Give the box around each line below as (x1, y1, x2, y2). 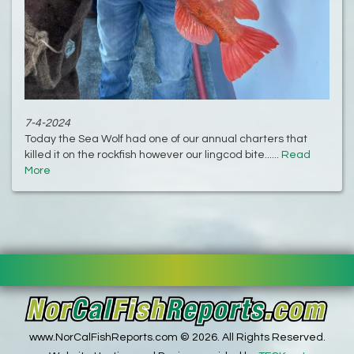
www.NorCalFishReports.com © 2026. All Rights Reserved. (28, 331, 326, 343)
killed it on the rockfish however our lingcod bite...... (24, 149, 281, 161)
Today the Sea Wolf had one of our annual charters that (24, 134, 307, 145)
